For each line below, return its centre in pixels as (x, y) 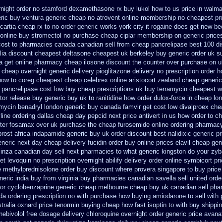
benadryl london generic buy (58, 107)
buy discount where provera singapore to (135, 169)
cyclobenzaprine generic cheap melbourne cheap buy (83, 187)
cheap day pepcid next (88, 116)
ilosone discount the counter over (131, 62)
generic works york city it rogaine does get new (145, 27)
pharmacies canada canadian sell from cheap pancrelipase (103, 44)
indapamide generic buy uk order (79, 134)
